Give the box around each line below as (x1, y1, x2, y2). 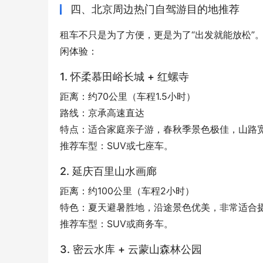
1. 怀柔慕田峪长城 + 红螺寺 (60, 70, 189, 83)
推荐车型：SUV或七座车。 (60, 140, 173, 152)
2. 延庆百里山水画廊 (60, 165, 157, 178)
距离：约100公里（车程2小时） (60, 185, 194, 197)
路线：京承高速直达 (60, 107, 144, 119)
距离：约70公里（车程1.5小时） (60, 90, 195, 103)
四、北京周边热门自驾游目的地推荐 (70, 3, 240, 16)
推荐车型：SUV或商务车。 (60, 218, 173, 230)
